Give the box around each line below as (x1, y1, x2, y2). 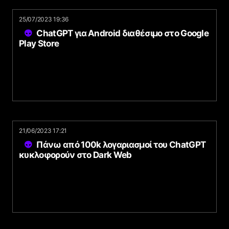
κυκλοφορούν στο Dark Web (19, 150, 132, 160)
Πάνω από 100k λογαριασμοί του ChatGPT (36, 140, 206, 150)
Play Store (19, 38, 59, 49)
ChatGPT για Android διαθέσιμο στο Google (36, 28, 209, 38)
